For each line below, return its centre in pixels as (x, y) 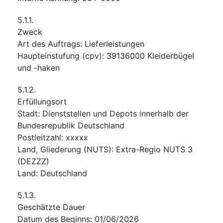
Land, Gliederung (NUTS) (64, 149)
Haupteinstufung (49, 56)
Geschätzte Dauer (51, 207)
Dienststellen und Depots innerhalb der (115, 113)
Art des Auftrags (49, 44)
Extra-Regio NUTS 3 (154, 149)
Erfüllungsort (42, 101)
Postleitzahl (39, 137)
